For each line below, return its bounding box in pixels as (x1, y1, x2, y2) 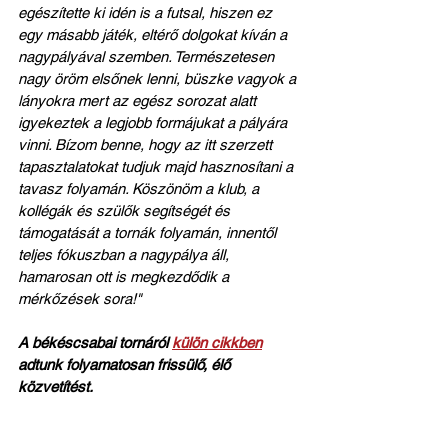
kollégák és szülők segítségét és (18, 202, 234, 219)
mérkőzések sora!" (18, 290, 141, 307)
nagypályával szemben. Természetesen (18, 48, 278, 65)
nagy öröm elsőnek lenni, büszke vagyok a (18, 70, 300, 87)
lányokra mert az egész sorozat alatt (18, 92, 260, 109)
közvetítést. (18, 378, 93, 395)
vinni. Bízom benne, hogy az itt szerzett (18, 136, 276, 153)
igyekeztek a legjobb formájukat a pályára (18, 114, 291, 131)
